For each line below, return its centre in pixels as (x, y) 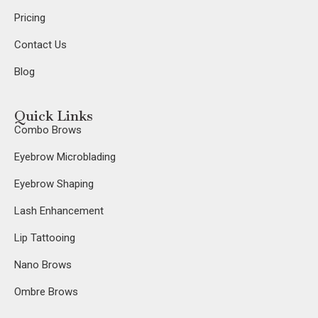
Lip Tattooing (45, 238)
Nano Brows (43, 265)
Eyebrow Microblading (65, 157)
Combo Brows (48, 130)
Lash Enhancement (59, 211)
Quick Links (54, 116)
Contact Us (40, 45)
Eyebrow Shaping (54, 184)
